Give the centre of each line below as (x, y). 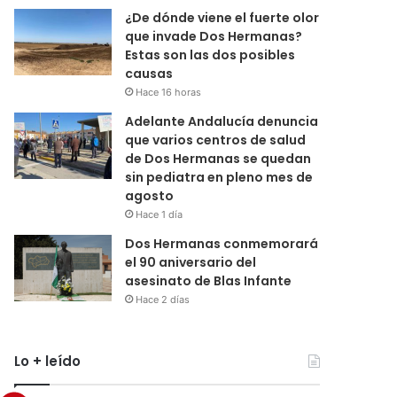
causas (149, 73)
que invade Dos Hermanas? (214, 36)
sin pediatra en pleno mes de (219, 177)
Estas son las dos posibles (210, 54)
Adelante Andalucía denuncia (222, 121)
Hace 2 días (163, 299)
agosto (150, 195)
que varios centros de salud (216, 140)
